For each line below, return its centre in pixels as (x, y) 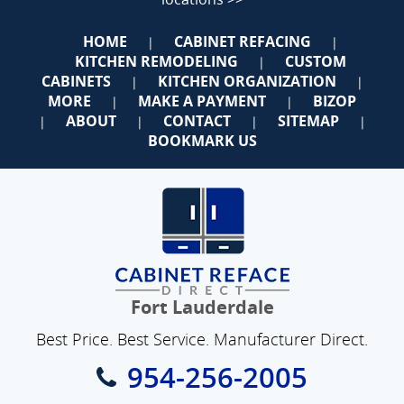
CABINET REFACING (242, 41)
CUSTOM (315, 61)
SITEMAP (308, 120)
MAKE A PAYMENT (202, 101)
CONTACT (197, 120)
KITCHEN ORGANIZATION (247, 81)
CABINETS (76, 81)
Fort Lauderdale (202, 307)
